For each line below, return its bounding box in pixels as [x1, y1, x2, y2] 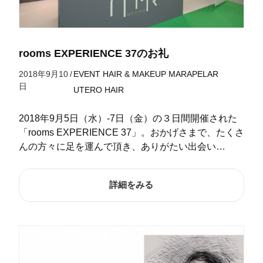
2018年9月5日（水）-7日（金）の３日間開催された [18, 113, 237, 124]
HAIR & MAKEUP [102, 69, 166, 79]
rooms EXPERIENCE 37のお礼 [18, 48, 168, 60]
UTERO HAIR [73, 85, 124, 95]
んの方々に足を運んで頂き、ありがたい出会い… [18, 141, 225, 152]
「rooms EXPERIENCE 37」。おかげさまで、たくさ [18, 127, 244, 138]
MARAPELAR [168, 69, 218, 79]
